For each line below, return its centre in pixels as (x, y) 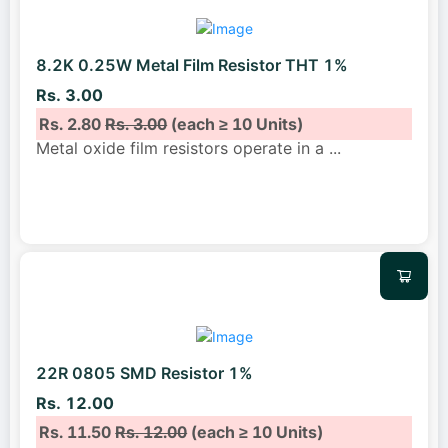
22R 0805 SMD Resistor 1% (144, 373)
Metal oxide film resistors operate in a (182, 147)
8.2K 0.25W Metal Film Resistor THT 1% (192, 65)
